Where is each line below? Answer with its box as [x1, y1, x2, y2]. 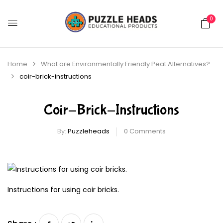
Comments [128, 126, 166, 136]
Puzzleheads [68, 126, 110, 136]
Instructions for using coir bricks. [7, 185, 119, 195]
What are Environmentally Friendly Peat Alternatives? [41, 59, 210, 69]
